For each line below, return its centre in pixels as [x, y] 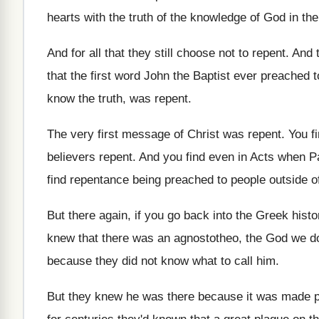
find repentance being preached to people [156, 180]
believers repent [90, 157]
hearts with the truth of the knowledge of [153, 17]
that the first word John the [118, 76]
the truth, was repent [133, 99]
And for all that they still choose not [141, 53]
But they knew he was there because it [150, 297]
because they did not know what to [139, 261]
